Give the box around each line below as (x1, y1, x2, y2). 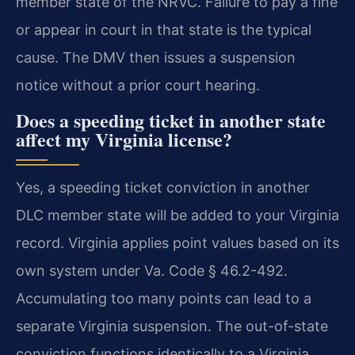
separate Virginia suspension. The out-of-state (16, 317, 328, 334)
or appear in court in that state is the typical (16, 21, 311, 39)
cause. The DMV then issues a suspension (16, 49, 296, 67)
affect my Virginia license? (16, 124, 232, 153)
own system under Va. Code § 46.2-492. (16, 261, 288, 279)
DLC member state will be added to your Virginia (16, 206, 339, 223)
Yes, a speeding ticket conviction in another (16, 178, 310, 196)
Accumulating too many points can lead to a (16, 289, 311, 307)
